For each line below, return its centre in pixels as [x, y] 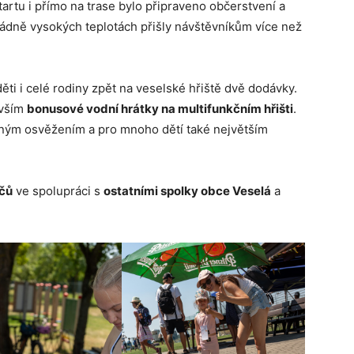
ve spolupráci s [58, 191]
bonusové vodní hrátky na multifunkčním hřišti [160, 109]
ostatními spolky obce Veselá [187, 191]
